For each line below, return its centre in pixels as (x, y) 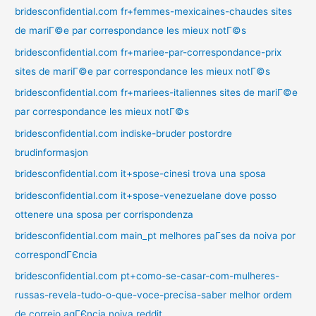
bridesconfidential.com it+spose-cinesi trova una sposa (141, 174)
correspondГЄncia (56, 254)
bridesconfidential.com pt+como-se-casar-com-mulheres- (147, 276)
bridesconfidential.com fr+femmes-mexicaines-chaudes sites (154, 12)
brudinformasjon (52, 152)
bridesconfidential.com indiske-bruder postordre (124, 133)
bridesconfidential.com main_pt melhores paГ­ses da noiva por (156, 235)
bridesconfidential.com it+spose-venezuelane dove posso (146, 195)
